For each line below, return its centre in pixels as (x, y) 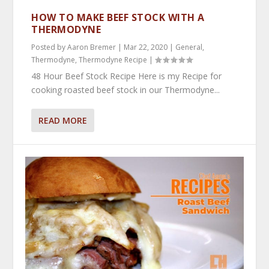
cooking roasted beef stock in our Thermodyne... (126, 89)
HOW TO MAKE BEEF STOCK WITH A (118, 17)
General (189, 47)
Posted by (50, 47)
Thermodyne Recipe (113, 59)
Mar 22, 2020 (146, 47)
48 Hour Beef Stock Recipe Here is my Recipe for (127, 76)
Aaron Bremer (92, 47)
